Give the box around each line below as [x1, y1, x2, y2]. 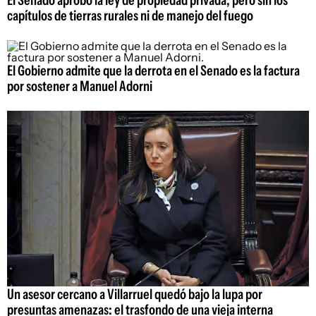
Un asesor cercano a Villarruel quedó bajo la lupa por [7, 285, 262, 303]
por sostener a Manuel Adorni [7, 78, 152, 95]
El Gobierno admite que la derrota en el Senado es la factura [7, 62, 300, 80]
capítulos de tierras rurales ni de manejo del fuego [7, 7, 253, 25]
